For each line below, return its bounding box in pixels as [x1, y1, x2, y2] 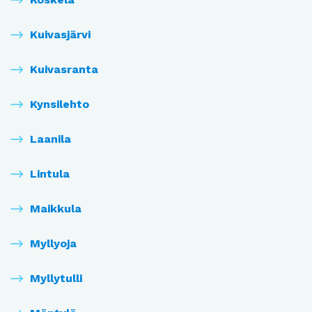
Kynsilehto [30, 97, 89, 111]
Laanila [30, 132, 71, 146]
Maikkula [30, 202, 81, 216]
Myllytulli [30, 272, 82, 286]
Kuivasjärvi [30, 28, 91, 42]
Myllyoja [30, 237, 77, 251]
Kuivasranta [30, 63, 98, 77]
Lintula [30, 167, 70, 181]
